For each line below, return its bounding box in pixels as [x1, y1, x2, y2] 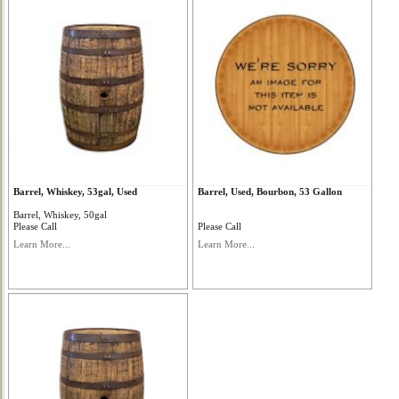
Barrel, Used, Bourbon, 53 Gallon [197, 186, 342, 197]
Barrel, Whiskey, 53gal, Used [13, 186, 138, 197]
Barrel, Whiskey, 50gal [13, 209, 108, 220]
